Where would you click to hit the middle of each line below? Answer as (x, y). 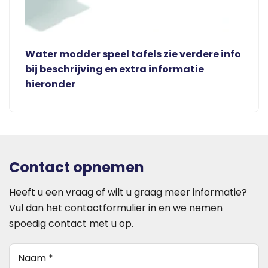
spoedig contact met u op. (71, 223)
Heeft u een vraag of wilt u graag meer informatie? (128, 192)
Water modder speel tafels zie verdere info (133, 54)
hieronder (50, 84)
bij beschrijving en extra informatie (115, 69)
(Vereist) (58, 251)
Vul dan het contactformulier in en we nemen (116, 208)
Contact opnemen (77, 167)
